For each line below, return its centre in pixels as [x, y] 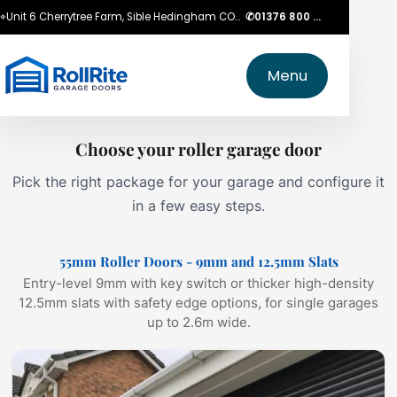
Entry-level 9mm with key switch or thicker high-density [198, 284]
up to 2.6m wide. [198, 323]
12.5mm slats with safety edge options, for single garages [198, 303]
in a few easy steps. [198, 206]
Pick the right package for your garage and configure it [198, 182]
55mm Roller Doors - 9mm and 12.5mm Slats [198, 261]
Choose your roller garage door [198, 149]
